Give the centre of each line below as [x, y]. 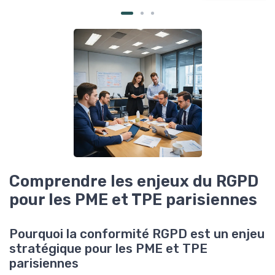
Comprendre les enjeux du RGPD [134, 181]
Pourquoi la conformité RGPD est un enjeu [137, 234]
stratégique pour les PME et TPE [108, 249]
